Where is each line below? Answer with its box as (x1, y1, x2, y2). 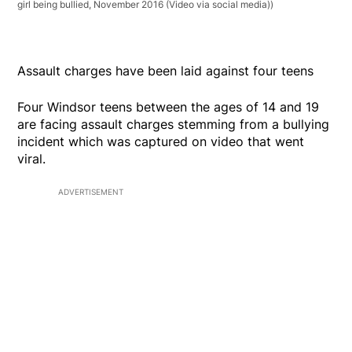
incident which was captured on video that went (17, 133, 305, 149)
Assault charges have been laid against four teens (17, 62, 314, 79)
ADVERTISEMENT (58, 186, 123, 196)
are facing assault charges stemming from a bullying (17, 115, 330, 132)
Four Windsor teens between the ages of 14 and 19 (17, 98, 320, 115)
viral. (17, 150, 46, 167)
